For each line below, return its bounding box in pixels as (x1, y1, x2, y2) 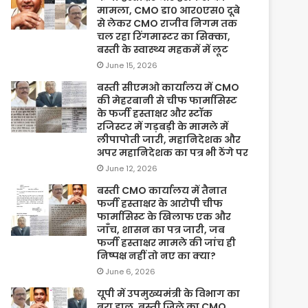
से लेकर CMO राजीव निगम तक (97, 16, 238, 30)
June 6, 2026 (105, 265, 156, 277)
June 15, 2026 (105, 59, 158, 71)
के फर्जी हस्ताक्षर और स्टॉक (97, 106, 213, 120)
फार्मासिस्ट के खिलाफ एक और (97, 209, 232, 223)
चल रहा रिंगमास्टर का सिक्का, (97, 29, 231, 43)
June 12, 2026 (105, 162, 158, 174)
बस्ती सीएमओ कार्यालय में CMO (97, 80, 240, 94)
